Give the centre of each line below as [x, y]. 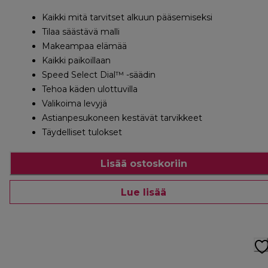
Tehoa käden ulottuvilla [90, 89]
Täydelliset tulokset [82, 133]
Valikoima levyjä [74, 104]
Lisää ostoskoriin [144, 163]
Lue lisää [144, 192]
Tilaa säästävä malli [81, 32]
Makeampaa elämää [84, 46]
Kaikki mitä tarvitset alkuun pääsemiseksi [127, 18]
